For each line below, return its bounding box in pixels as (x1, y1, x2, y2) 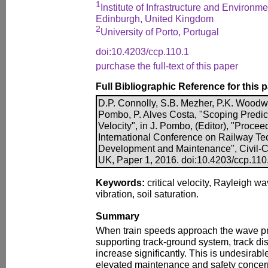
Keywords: (96, 176, 145, 188)
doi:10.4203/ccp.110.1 (96, 45, 189, 57)
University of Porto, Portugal (100, 26, 219, 38)
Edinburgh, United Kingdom (96, 13, 214, 25)
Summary (96, 210, 139, 221)
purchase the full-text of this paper (96, 60, 238, 71)
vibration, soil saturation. (96, 188, 199, 199)
